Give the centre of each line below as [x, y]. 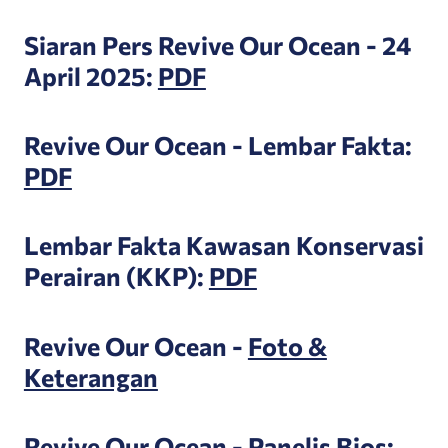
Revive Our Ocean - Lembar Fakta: [217, 145]
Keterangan [90, 376]
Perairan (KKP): [116, 276]
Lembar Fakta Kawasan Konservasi [223, 245]
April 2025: [90, 75]
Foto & [287, 345]
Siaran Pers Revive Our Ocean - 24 [217, 44]
